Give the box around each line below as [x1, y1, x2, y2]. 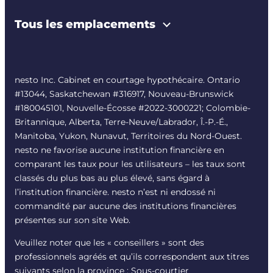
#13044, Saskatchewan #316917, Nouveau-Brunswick [15, 89, 233, 99]
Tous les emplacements [15, 17, 158, 32]
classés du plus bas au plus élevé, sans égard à [15, 173, 210, 183]
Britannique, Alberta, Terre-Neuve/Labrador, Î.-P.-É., [15, 117, 228, 127]
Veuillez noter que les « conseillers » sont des [15, 237, 204, 247]
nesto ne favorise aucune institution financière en [15, 145, 224, 155]
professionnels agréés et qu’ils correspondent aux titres [15, 251, 249, 261]
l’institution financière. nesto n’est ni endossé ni [15, 187, 216, 197]
